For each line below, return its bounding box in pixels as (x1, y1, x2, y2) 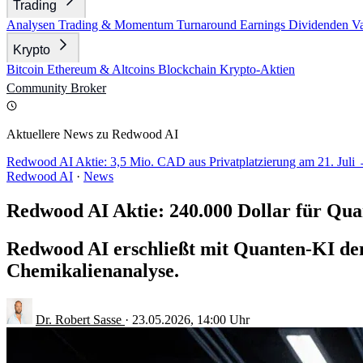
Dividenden (288, 18, 352, 32)
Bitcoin (6, 62, 47, 76)
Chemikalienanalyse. (6, 259, 179, 281)
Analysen (6, 18, 58, 32)
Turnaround (177, 18, 240, 32)
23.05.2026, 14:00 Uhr (132, 312, 250, 327)
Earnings (240, 18, 288, 32)
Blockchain (158, 62, 220, 76)
